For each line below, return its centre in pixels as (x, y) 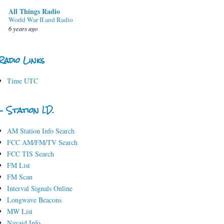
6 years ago (23, 28)
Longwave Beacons (34, 200)
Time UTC (22, 81)
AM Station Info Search (40, 131)
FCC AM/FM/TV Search (42, 142)
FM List (18, 165)
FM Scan (19, 177)
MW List (19, 211)
